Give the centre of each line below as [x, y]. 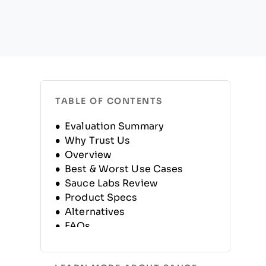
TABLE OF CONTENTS [109, 101]
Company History [108, 240]
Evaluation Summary [114, 126]
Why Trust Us [98, 140]
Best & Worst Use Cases [124, 169]
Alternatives [95, 212]
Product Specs [101, 197]
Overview [88, 155]
